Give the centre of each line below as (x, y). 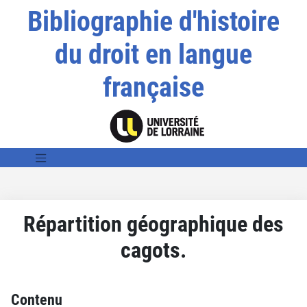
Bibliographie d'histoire (153, 22)
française (153, 87)
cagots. (153, 250)
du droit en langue (153, 54)
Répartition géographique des (153, 224)
